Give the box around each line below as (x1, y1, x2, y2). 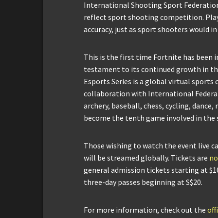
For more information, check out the (84, 205, 207, 215)
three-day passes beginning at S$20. (84, 177, 202, 187)
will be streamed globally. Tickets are (84, 153, 209, 163)
